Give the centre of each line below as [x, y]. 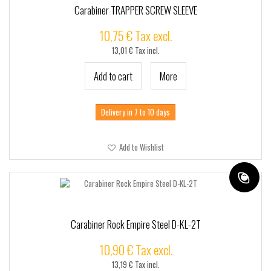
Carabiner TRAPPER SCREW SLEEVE [135, 10]
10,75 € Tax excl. [135, 35]
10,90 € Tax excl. [135, 250]
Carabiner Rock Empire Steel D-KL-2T [135, 224]
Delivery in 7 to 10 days [135, 112]
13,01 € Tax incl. [135, 51]
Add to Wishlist [140, 147]
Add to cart [113, 76]
